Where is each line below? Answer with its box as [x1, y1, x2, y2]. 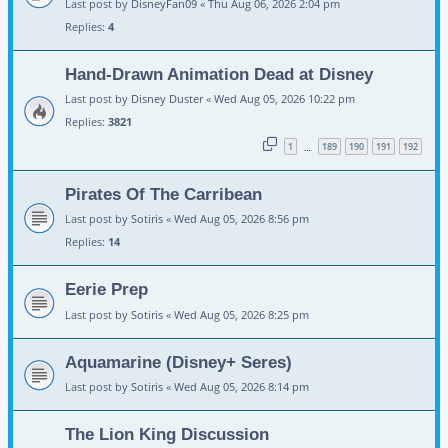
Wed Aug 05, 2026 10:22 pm [214, 91, 355, 107]
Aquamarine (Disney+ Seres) [65, 351, 292, 372]
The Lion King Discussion [65, 424, 269, 445]
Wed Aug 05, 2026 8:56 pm [174, 211, 309, 227]
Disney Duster [131, 91, 203, 107]
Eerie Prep [65, 279, 148, 300]
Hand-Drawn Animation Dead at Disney [65, 63, 373, 84]
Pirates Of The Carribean [65, 183, 262, 204]
